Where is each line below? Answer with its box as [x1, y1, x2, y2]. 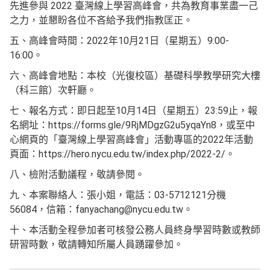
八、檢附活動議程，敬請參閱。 [10, 169, 145, 180]
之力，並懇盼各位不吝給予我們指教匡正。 [10, 14, 193, 26]
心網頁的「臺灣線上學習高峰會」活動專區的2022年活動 [10, 134, 253, 145]
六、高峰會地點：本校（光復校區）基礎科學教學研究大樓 [10, 70, 260, 81]
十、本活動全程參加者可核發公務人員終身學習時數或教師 [10, 224, 260, 236]
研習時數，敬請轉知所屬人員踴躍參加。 [10, 239, 183, 250]
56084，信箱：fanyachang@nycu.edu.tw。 [10, 204, 193, 215]
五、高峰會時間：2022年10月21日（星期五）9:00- [10, 35, 229, 46]
